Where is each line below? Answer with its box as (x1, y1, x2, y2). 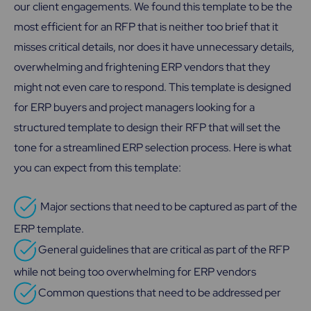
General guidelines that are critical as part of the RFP (38, 242, 289, 257)
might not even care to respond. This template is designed (14, 80, 291, 95)
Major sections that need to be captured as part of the (40, 199, 297, 214)
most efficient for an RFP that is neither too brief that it (14, 19, 278, 35)
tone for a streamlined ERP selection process (14, 140, 228, 155)
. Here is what (228, 140, 292, 155)
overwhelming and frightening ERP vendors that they (14, 60, 270, 75)
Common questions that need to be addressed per (38, 285, 281, 300)
